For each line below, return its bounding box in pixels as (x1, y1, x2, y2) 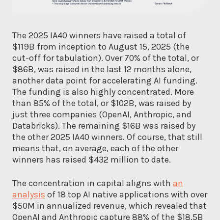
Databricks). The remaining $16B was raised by (12, 120, 195, 132)
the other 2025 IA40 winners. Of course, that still (12, 132, 202, 143)
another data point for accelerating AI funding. (12, 75, 197, 86)
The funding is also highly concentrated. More (12, 86, 194, 98)
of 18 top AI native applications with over (45, 189, 207, 200)
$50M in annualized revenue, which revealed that (12, 200, 207, 212)
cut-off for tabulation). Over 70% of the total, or (12, 53, 199, 64)
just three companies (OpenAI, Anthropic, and (12, 109, 192, 120)
